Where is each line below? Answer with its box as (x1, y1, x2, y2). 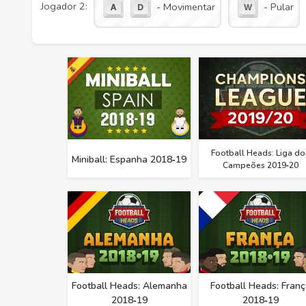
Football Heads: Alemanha (71, 279, 187, 293)
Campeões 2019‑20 (222, 160, 298, 171)
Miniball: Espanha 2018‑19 (72, 152, 186, 166)
